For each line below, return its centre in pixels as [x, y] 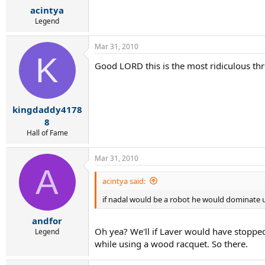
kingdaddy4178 [47, 109]
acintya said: [124, 181]
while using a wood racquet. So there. [171, 244]
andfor [47, 221]
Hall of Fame [47, 132]
